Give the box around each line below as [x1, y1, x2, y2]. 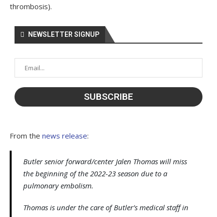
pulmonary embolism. [23, 180, 93, 190]
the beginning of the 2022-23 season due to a [23, 168, 167, 178]
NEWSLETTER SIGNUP [28, 30, 99, 38]
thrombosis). [10, 1, 52, 11]
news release [42, 130, 87, 140]
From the [10, 130, 42, 140]
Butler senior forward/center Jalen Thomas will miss [23, 156, 187, 166]
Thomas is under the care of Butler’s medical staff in [23, 202, 188, 212]
